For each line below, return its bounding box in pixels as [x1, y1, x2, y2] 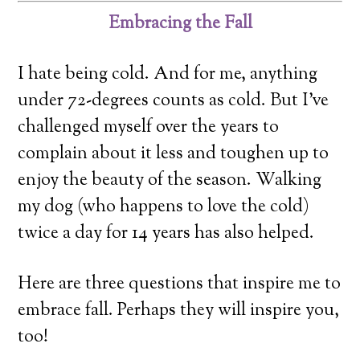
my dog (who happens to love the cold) [18, 194, 310, 220]
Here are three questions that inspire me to [18, 271, 342, 297]
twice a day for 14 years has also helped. [18, 220, 315, 247]
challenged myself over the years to [18, 114, 280, 141]
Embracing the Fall [108, 10, 252, 37]
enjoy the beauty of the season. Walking [18, 167, 322, 194]
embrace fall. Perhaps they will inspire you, [18, 297, 340, 324]
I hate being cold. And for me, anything [18, 61, 318, 88]
